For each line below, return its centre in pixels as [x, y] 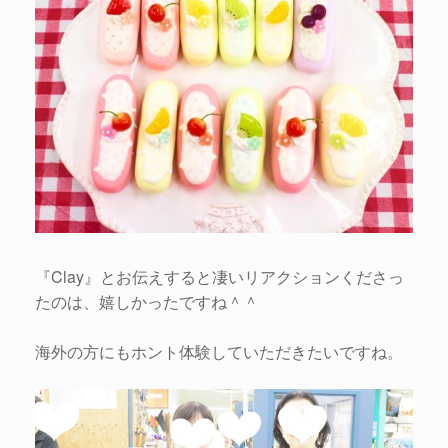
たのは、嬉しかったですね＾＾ [147, 301]
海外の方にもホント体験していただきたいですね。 [219, 351]
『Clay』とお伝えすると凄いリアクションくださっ [219, 276]
